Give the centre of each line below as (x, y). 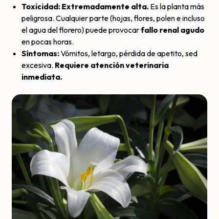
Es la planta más (176, 6)
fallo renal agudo (173, 30)
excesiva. (38, 65)
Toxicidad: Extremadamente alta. (85, 6)
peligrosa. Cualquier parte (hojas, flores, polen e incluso (113, 18)
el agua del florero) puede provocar (81, 30)
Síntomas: (40, 53)
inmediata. (42, 77)
